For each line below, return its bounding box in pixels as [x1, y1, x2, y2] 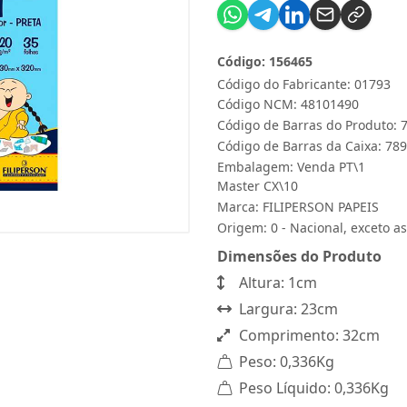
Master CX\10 [217, 177, 298, 194]
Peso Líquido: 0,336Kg [235, 378, 389, 398]
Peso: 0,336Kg [235, 352, 334, 372]
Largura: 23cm [235, 299, 338, 319]
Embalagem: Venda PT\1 [217, 158, 365, 175]
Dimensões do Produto [217, 246, 382, 266]
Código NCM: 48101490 [217, 95, 359, 113]
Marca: [217, 198, 263, 215]
